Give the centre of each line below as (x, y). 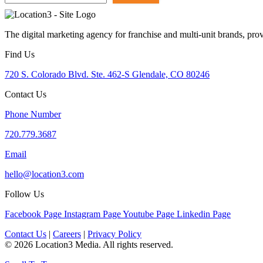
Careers (67, 234)
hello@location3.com (44, 174)
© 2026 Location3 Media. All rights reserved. (89, 245)
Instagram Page (92, 214)
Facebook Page (33, 214)
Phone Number (33, 114)
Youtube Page (149, 214)
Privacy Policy (114, 234)
